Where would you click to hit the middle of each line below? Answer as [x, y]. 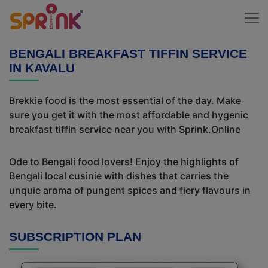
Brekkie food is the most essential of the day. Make [125, 100]
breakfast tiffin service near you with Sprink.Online [125, 129]
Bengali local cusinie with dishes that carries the [119, 176]
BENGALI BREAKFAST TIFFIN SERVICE [128, 54]
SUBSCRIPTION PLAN [75, 237]
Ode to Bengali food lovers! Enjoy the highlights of [124, 162]
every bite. [33, 205]
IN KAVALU [42, 68]
